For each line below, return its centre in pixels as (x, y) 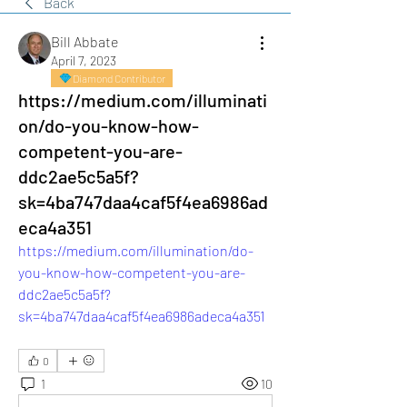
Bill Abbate (84, 41)
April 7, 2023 (84, 60)
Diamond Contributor (119, 78)
